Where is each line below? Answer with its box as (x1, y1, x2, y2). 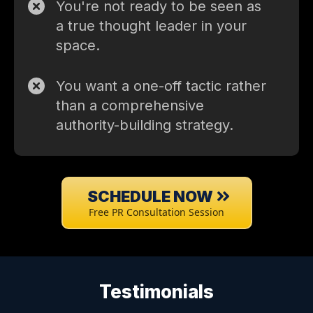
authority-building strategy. (56, 117, 233, 134)
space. (56, 37, 100, 54)
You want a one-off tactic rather (56, 78, 266, 95)
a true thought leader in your (56, 17, 247, 35)
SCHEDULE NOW (87, 187, 213, 206)
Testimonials (99, 281, 214, 303)
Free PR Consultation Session (89, 205, 224, 219)
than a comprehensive (56, 97, 204, 115)
